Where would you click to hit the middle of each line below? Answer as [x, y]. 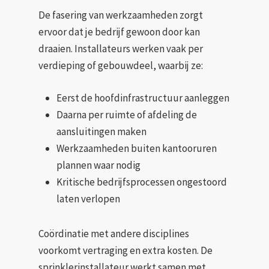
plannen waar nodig [98, 165]
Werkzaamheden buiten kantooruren [137, 148]
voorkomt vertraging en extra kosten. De [125, 250]
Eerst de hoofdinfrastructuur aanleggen [143, 98]
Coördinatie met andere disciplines [114, 233]
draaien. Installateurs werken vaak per [121, 49]
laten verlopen [88, 198]
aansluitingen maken [101, 131]
